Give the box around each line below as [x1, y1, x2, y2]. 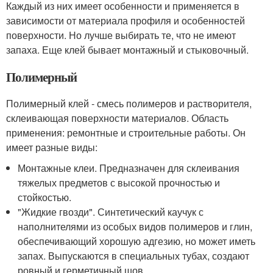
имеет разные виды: [6, 140, 97, 154]
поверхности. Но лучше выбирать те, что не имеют [6, 27, 236, 42]
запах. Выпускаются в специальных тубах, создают [18, 248, 250, 263]
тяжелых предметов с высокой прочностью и [18, 175, 221, 190]
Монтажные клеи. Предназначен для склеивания [18, 160, 240, 175]
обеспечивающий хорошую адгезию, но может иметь [18, 233, 256, 248]
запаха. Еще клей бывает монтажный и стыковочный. [6, 42, 249, 57]
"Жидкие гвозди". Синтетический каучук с [18, 204, 204, 219]
